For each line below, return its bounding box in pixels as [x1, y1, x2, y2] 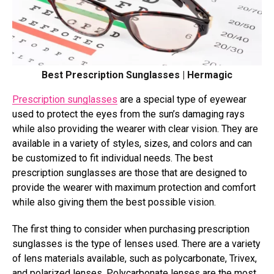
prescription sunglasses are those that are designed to [12, 166, 247, 179]
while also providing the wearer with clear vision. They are [12, 122, 258, 135]
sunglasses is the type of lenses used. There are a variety [12, 237, 261, 250]
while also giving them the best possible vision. [12, 196, 216, 208]
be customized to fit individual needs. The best [12, 152, 213, 164]
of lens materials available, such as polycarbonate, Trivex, [12, 252, 257, 264]
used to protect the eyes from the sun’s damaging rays [12, 108, 245, 120]
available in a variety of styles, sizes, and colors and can [12, 137, 252, 149]
